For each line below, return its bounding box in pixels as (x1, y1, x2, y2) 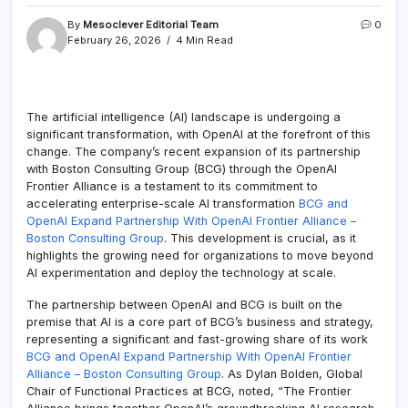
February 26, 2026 (67, 33, 161, 46)
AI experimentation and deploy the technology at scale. (26, 265, 336, 280)
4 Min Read (173, 33, 233, 46)
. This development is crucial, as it (164, 230, 356, 245)
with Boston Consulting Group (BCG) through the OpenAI (26, 161, 337, 176)
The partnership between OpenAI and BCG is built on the (26, 297, 342, 311)
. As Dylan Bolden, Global (221, 366, 362, 381)
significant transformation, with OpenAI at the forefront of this (26, 127, 371, 141)
